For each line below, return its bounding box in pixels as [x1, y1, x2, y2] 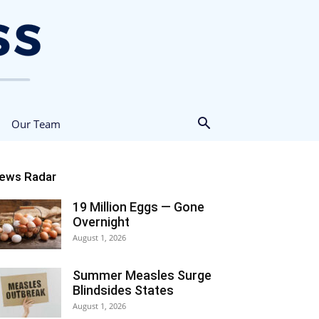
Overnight [73, 214, 130, 229]
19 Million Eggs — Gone [73, 199, 204, 214]
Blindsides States [73, 283, 174, 298]
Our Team [11, 117, 61, 131]
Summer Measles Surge [73, 268, 211, 283]
